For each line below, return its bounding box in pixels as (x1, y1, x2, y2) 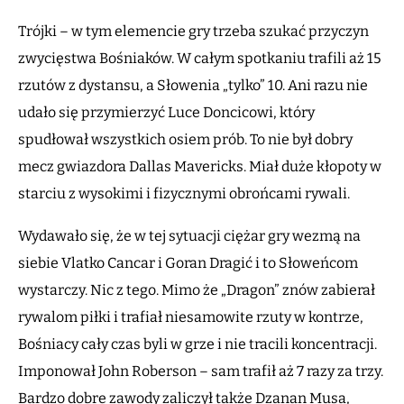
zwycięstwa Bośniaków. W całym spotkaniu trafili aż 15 (18, 50, 381, 68)
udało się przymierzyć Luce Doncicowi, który (18, 104, 315, 122)
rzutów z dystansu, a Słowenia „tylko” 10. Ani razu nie (18, 77, 368, 95)
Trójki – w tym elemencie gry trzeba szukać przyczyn (18, 23, 369, 41)
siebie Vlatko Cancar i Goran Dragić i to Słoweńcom (18, 254, 358, 272)
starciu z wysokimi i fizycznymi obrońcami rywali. (18, 185, 350, 203)
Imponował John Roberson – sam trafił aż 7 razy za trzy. (18, 363, 383, 381)
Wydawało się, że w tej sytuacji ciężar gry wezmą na (18, 227, 361, 245)
